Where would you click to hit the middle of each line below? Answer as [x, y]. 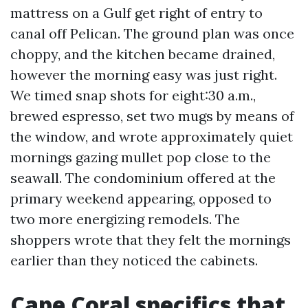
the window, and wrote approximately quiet [152, 136]
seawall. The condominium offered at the [143, 178]
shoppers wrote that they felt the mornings [151, 240]
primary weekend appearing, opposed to [141, 198]
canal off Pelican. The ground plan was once [152, 33]
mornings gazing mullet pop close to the [141, 157]
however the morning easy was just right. [144, 75]
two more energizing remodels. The [125, 219]
